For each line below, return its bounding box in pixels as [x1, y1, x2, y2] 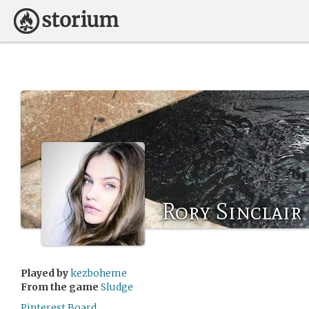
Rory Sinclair [162, 197, 301, 226]
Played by [21, 267, 68, 279]
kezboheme [70, 267, 127, 279]
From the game [21, 281, 99, 293]
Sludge [101, 281, 133, 293]
